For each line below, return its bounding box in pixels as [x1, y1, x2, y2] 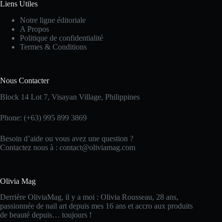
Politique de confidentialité [20, 33, 103, 42]
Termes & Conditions [20, 42, 87, 51]
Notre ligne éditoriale [20, 15, 86, 24]
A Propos [20, 24, 49, 33]
